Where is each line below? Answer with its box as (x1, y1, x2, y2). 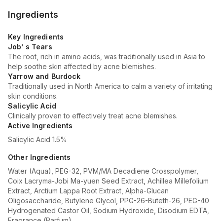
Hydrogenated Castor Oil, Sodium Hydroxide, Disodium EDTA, (8, 206, 209, 215)
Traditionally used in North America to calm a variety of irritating (8, 81, 213, 90)
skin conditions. (8, 91, 58, 100)
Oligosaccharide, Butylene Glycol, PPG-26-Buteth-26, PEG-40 (8, 196, 209, 205)
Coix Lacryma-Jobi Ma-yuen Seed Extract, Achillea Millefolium (8, 176, 209, 185)
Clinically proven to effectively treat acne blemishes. (8, 111, 178, 120)
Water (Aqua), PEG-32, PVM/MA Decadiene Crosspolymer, (8, 166, 198, 175)
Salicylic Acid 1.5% (8, 135, 67, 144)
